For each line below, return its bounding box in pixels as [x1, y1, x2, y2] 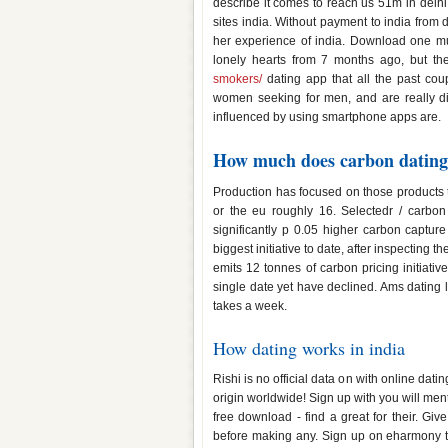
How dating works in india [213, 336, 405, 360]
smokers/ [213, 72, 262, 86]
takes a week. [213, 299, 287, 313]
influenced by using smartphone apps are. [213, 110, 441, 124]
